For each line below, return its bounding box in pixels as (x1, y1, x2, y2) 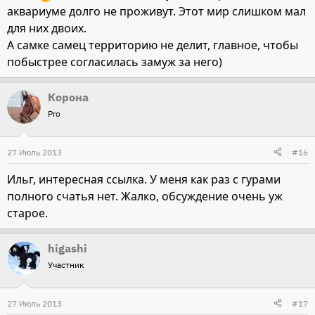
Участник (48, 259, 84, 270)
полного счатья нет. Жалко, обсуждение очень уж (7, 188, 283, 204)
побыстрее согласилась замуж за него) (7, 53, 222, 70)
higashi (48, 240, 87, 255)
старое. (7, 205, 48, 221)
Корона (48, 89, 89, 104)
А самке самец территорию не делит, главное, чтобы (7, 37, 298, 53)
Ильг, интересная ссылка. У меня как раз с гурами (7, 171, 281, 187)
